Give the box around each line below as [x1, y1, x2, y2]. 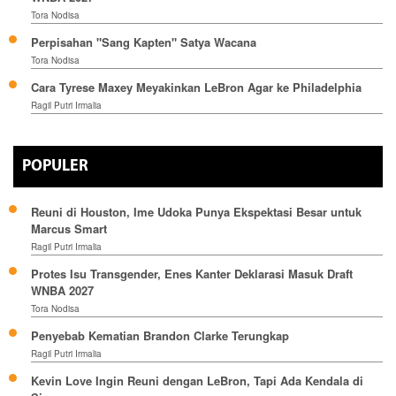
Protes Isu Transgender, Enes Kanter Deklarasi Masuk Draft [31, 264, 353, 282]
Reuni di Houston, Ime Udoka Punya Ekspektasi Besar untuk [31, 202, 362, 220]
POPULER [22, 157, 88, 175]
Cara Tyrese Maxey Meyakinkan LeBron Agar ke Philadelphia [31, 78, 362, 95]
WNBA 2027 [31, 281, 94, 299]
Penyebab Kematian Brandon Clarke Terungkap [31, 326, 289, 344]
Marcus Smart [31, 219, 107, 237]
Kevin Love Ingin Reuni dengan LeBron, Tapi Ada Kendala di [31, 371, 363, 389]
